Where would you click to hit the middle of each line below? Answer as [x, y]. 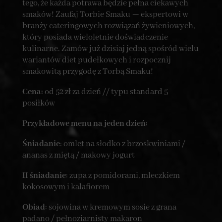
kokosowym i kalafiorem [66, 187]
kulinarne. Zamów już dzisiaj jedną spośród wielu [110, 49]
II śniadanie [44, 176]
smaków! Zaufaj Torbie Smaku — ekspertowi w [105, 15]
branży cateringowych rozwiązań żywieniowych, [108, 26]
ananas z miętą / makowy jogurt [78, 156]
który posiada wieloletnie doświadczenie [95, 38]
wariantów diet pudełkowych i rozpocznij [96, 60]
